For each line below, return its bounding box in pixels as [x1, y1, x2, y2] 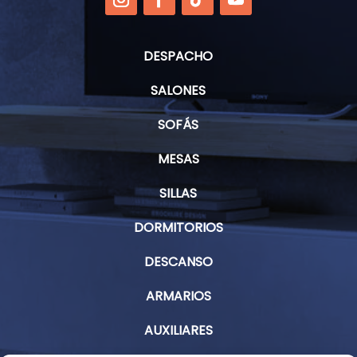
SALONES [151, 81, 206, 100]
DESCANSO [143, 253, 213, 272]
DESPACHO [143, 47, 214, 66]
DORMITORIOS [133, 218, 223, 237]
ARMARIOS [145, 287, 211, 306]
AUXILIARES [143, 321, 213, 340]
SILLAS [159, 184, 198, 203]
